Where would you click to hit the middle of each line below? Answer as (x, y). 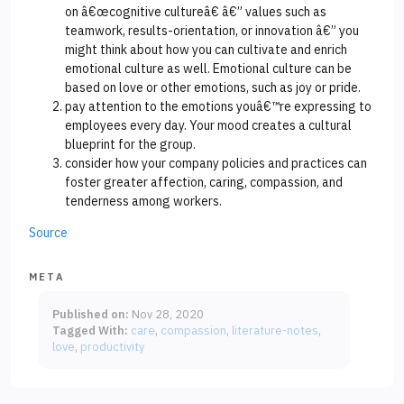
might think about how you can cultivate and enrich (206, 50)
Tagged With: (90, 331)
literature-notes (275, 331)
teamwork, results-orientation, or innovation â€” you (212, 31)
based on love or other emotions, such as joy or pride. (213, 88)
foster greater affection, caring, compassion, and (204, 183)
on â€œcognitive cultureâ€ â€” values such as (196, 12)
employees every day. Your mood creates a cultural (208, 126)
